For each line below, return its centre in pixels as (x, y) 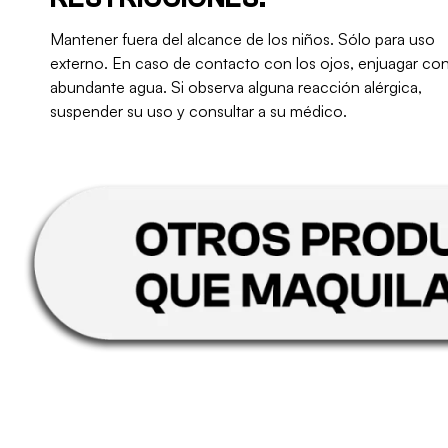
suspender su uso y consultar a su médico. (198, 111)
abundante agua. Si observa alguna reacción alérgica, (236, 87)
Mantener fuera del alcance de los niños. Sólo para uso (242, 39)
